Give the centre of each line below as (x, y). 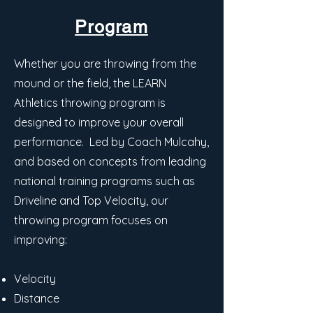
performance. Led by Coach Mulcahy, (111, 142)
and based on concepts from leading (110, 161)
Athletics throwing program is (90, 103)
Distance (37, 298)
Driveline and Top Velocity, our (91, 201)
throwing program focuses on (91, 220)
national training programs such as (104, 181)
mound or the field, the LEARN (90, 83)
